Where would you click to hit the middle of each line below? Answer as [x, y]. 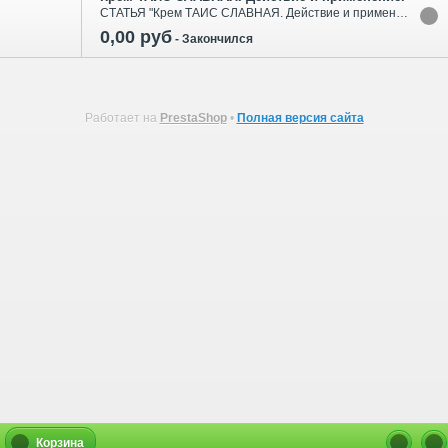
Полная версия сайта [300, 117]
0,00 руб [136, 36]
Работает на [122, 117]
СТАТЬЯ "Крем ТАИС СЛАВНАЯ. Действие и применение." [402, 12]
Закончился [217, 38]
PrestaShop [193, 117]
